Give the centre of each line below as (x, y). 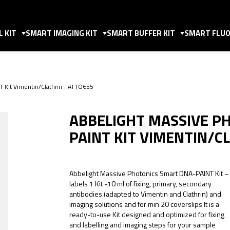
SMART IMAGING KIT (62, 33)
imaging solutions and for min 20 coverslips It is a (144, 204)
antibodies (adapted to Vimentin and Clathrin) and (145, 194)
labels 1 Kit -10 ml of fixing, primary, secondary (140, 184)
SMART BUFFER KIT (141, 33)
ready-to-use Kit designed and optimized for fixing (147, 214)
